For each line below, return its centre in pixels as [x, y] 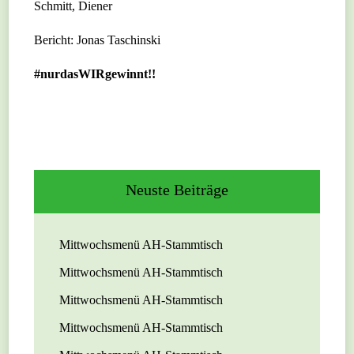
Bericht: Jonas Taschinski [98, 40]
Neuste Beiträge [177, 190]
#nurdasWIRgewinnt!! [95, 74]
